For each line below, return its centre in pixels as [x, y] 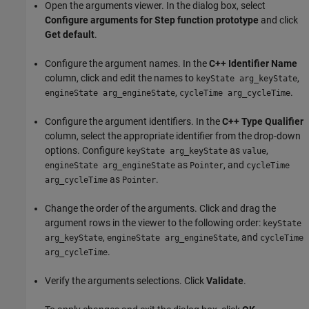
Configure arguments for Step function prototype [152, 20]
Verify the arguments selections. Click [126, 280]
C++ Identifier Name [253, 63]
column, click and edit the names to [120, 78]
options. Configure [86, 150]
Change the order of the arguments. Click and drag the [160, 208]
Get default [70, 34]
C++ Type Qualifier [263, 121]
